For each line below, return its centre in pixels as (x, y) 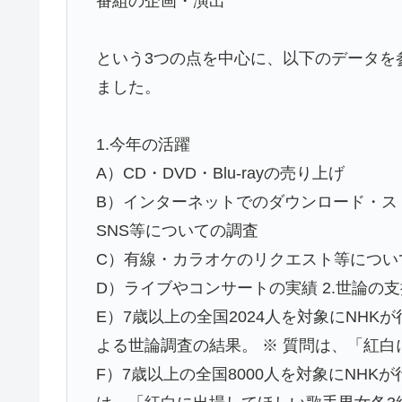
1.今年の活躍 (144, 145)
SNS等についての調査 (178, 231)
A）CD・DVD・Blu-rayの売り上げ (221, 174)
